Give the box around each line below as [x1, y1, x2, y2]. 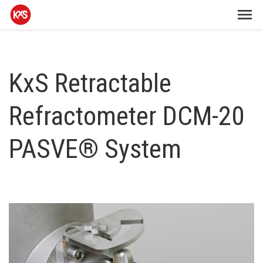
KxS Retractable [9, 68, 171, 99]
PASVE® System [9, 133, 181, 164]
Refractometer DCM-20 [9, 100, 244, 131]
